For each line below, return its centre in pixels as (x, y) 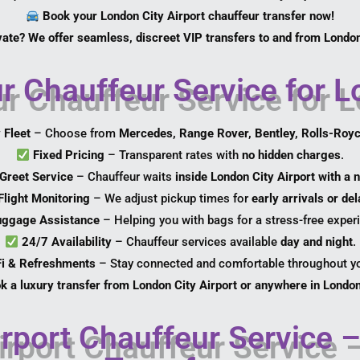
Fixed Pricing (69, 155)
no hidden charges (292, 155)
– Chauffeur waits (124, 177)
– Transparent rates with (174, 155)
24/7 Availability (66, 242)
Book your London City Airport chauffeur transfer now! (189, 16)
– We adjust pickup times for (170, 199)
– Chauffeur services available (196, 242)
